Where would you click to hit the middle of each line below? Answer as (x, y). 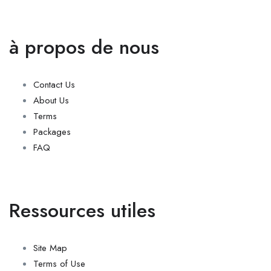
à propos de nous (84, 47)
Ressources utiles (82, 211)
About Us (51, 100)
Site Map (50, 248)
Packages (52, 132)
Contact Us (54, 85)
